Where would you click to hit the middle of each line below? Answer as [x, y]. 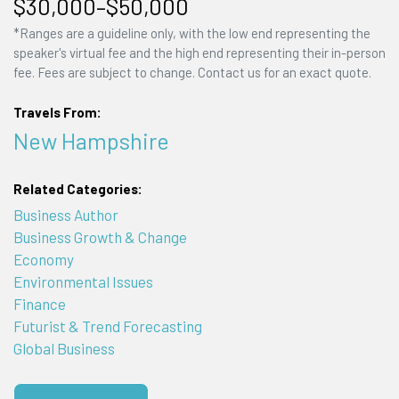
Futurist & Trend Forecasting [107, 326]
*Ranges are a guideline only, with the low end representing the [191, 33]
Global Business [64, 349]
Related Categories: [77, 188]
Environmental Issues [83, 282]
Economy [43, 260]
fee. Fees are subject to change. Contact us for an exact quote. [192, 72]
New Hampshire [91, 141]
